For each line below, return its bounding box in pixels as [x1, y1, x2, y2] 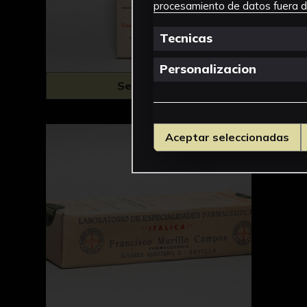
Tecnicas [160, 30, 212, 47]
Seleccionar [117, 78, 181, 93]
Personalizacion [160, 61, 256, 77]
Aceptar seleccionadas [165, 130, 290, 145]
